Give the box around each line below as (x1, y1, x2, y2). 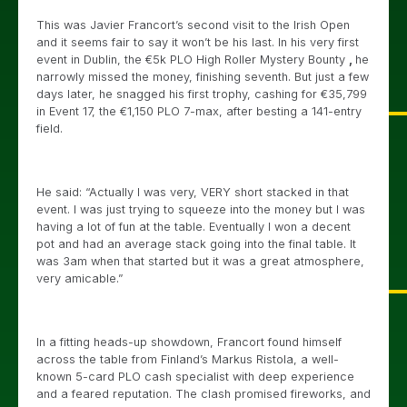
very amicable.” (36, 272, 123, 285)
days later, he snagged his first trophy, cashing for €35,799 (36, 87, 367, 101)
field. (36, 122, 63, 135)
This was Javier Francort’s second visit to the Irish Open (36, 18, 350, 32)
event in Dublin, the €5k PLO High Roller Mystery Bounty (36, 53, 349, 66)
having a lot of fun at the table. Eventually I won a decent (36, 220, 351, 233)
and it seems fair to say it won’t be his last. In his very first (36, 35, 359, 49)
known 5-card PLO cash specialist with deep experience (36, 370, 354, 383)
